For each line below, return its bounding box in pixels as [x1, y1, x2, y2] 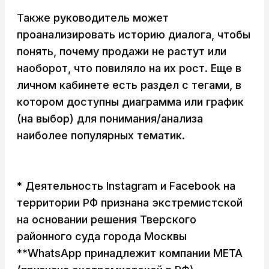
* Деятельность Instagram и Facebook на [17, 180, 235, 193]
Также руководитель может [17, 11, 169, 25]
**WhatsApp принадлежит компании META [17, 247, 243, 260]
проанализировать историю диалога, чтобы [17, 28, 250, 41]
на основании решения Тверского [17, 213, 196, 226]
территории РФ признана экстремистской [17, 196, 243, 210]
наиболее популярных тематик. [17, 129, 185, 142]
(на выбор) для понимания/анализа [17, 112, 203, 125]
